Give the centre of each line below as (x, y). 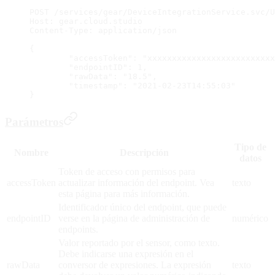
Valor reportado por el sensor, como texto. (139, 243)
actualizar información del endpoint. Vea (136, 183)
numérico (250, 219)
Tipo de (250, 147)
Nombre (31, 153)
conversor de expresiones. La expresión (135, 265)
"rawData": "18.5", (113, 76)
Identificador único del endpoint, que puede (142, 207)
